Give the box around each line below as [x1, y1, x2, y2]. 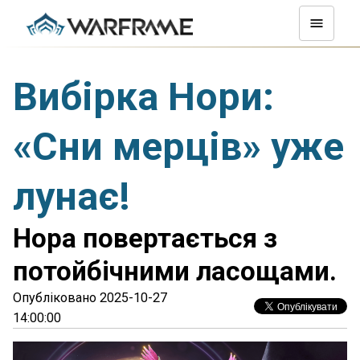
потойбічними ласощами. [13, 256, 337, 287]
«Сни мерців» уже [13, 124, 344, 170]
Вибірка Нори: [13, 74, 274, 120]
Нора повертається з [13, 223, 277, 254]
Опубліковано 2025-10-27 [13, 290, 167, 305]
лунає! [13, 174, 130, 219]
